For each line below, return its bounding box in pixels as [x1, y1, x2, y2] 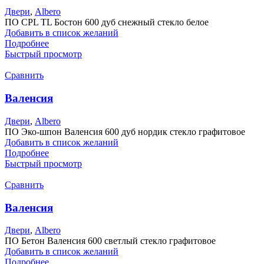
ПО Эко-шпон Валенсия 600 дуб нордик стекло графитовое [5, 126, 245, 137]
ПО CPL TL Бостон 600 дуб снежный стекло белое [5, 17, 209, 28]
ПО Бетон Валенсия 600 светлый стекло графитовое [5, 236, 216, 246]
